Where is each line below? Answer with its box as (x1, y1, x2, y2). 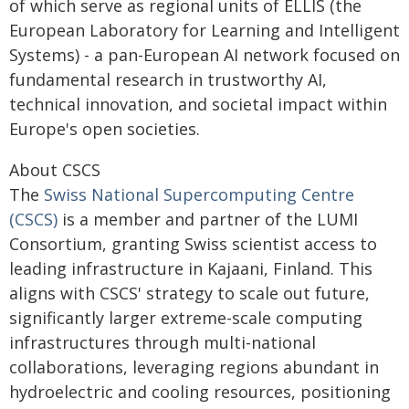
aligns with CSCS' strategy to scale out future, (9, 282, 370, 304)
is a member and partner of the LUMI (58, 208, 358, 230)
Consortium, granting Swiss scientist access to (9, 233, 377, 255)
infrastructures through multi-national (9, 331, 316, 353)
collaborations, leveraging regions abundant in (9, 356, 379, 378)
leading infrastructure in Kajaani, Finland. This (9, 257, 372, 279)
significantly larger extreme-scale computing (9, 307, 362, 329)
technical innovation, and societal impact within (9, 93, 387, 115)
